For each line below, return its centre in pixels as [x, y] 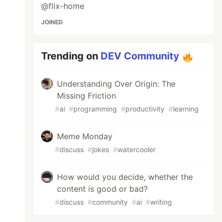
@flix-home [63, 6]
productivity [145, 109]
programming [95, 109]
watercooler [137, 149]
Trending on [71, 56]
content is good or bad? [103, 189]
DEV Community [140, 56]
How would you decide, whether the [125, 177]
